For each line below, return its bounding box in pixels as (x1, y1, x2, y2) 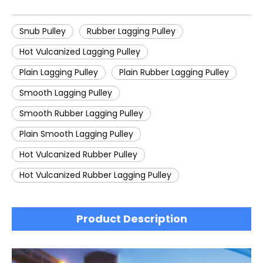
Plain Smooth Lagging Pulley (19, 128, 133, 140)
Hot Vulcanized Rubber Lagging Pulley (19, 169, 171, 181)
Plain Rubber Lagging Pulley (119, 66, 229, 79)
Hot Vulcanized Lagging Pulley (19, 46, 140, 58)
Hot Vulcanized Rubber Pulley (19, 149, 137, 161)
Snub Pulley (19, 25, 66, 38)
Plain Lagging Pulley (19, 66, 98, 79)
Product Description (76, 211, 187, 227)
